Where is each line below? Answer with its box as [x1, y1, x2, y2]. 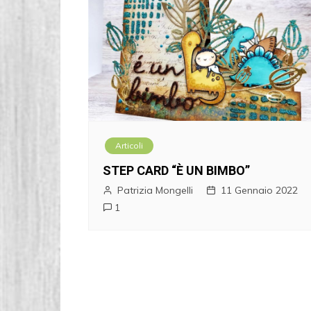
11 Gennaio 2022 [221, 184, 298, 197]
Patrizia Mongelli [117, 184, 193, 197]
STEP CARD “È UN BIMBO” [103, 163, 250, 178]
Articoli [115, 140, 143, 151]
